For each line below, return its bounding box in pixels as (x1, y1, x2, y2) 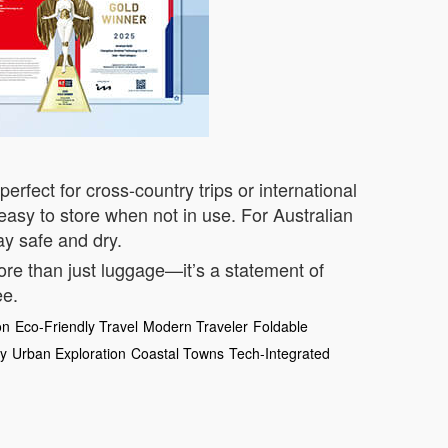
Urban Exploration (12, 343, 126, 363)
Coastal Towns (131, 343, 224, 363)
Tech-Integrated (229, 343, 330, 363)
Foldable (253, 316, 308, 336)
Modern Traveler (143, 316, 248, 336)
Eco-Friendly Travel (15, 316, 138, 336)
